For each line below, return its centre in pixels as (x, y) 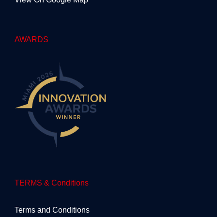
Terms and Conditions (52, 210)
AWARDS (31, 39)
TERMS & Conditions (52, 183)
